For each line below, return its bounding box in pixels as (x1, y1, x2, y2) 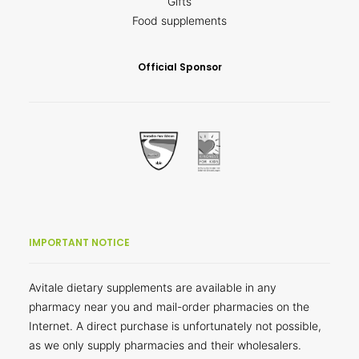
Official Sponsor (137, 60, 222, 74)
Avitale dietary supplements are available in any (29, 280, 276, 294)
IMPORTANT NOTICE (29, 236, 130, 249)
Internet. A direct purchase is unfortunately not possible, (29, 319, 321, 333)
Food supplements (132, 14, 227, 27)
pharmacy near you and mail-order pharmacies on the (29, 300, 309, 313)
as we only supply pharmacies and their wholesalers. (29, 338, 301, 352)
